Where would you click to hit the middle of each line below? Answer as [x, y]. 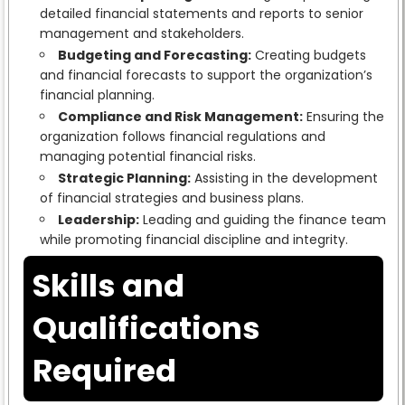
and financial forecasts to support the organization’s [206, 75]
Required [104, 370]
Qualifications [146, 328]
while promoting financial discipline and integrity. [193, 239]
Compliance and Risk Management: [180, 116]
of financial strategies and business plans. [171, 198]
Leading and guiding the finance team [262, 219]
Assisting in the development [284, 178]
